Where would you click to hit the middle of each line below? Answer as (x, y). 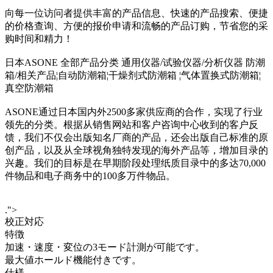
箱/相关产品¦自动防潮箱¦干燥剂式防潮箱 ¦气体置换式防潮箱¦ (133, 75)
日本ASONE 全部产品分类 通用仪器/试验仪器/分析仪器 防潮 (135, 62)
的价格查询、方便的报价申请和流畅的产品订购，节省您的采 (136, 26)
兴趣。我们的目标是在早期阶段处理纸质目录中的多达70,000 (135, 163)
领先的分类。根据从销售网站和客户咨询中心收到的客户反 (132, 124)
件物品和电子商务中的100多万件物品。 (90, 175)
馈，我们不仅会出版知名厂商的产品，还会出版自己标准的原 (136, 137)
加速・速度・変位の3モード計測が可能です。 (105, 247)
